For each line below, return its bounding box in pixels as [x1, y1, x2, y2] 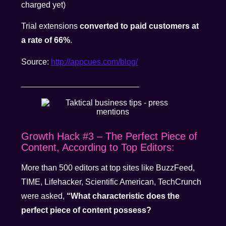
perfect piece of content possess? [21, 206, 152, 215]
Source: [21, 57, 51, 66]
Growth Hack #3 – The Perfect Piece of [21, 131, 198, 142]
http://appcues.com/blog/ [51, 57, 138, 66]
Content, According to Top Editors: [21, 142, 175, 153]
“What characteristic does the [67, 192, 180, 201]
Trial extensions [21, 22, 80, 31]
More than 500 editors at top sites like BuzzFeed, [21, 163, 195, 173]
